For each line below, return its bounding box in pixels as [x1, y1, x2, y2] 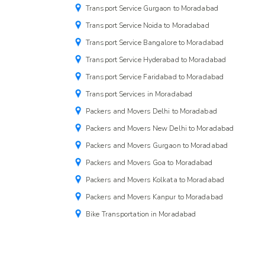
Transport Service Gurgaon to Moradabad [86, 4, 218, 13]
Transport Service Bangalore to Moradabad [86, 38, 224, 47]
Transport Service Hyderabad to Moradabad [86, 55, 226, 64]
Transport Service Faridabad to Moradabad [86, 72, 224, 82]
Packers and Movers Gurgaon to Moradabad [86, 141, 228, 150]
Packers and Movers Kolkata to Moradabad [86, 175, 224, 185]
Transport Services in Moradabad [86, 89, 193, 99]
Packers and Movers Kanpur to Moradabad [86, 192, 223, 202]
